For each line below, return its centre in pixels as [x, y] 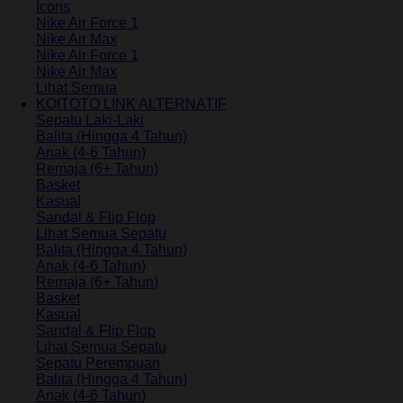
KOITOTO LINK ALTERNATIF [131, 103]
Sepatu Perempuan [98, 363]
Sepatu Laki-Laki [90, 120]
